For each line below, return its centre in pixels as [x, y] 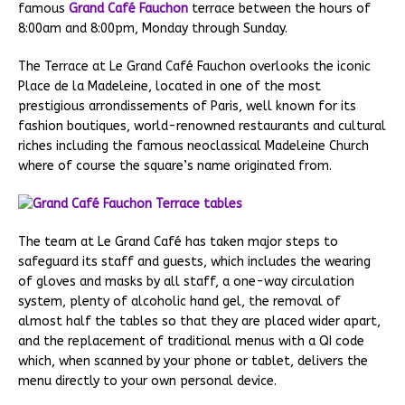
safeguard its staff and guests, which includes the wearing [194, 261]
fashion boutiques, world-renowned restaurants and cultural [202, 126]
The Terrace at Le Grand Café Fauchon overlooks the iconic [194, 66]
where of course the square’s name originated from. [175, 165]
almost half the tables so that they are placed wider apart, [199, 321]
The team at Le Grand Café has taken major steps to [178, 241]
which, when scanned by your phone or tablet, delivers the [193, 361]
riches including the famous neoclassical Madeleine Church [193, 146]
